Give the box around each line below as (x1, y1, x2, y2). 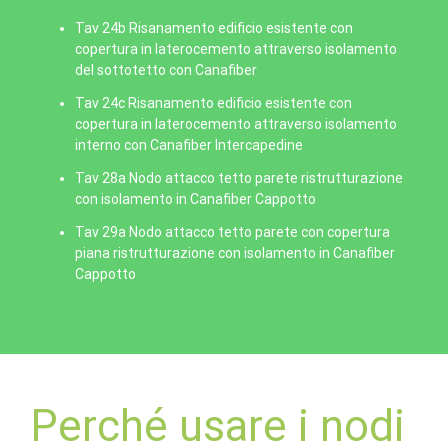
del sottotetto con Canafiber (75, 62, 257, 78)
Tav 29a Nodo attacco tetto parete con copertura (75, 224, 390, 240)
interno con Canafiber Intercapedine (75, 137, 303, 153)
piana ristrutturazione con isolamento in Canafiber (75, 245, 395, 261)
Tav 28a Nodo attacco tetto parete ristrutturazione (75, 170, 403, 186)
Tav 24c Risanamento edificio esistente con (75, 95, 352, 111)
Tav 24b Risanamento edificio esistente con (75, 20, 353, 36)
